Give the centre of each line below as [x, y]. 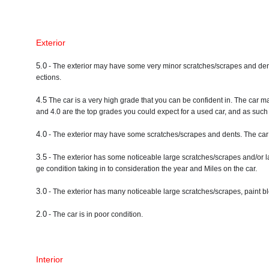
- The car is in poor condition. [95, 215]
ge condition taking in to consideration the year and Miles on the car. [147, 169]
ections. [49, 78]
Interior [50, 260]
